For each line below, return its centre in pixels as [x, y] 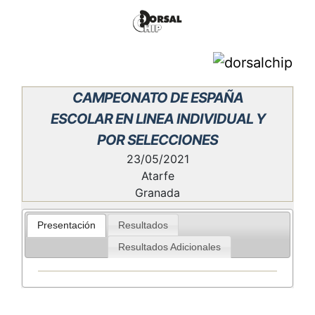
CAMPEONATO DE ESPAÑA [157, 98]
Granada [157, 193]
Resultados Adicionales [169, 247]
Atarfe [157, 176]
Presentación [67, 226]
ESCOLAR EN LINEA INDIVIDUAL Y [157, 119]
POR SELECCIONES [157, 140]
